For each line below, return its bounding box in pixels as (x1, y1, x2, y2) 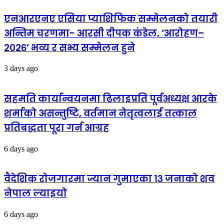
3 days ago (4, 64, 38, 73)
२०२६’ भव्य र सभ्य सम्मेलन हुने (4, 40, 135, 54)
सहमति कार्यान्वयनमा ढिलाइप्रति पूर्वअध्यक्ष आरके (4, 91, 217, 105)
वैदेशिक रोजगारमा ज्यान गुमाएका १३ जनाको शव (4, 172, 214, 186)
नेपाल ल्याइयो (4, 186, 67, 200)
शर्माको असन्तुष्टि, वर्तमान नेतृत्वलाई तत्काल (4, 106, 197, 120)
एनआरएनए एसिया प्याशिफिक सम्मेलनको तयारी (4, 11, 217, 25)
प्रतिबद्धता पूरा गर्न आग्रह (4, 120, 109, 134)
